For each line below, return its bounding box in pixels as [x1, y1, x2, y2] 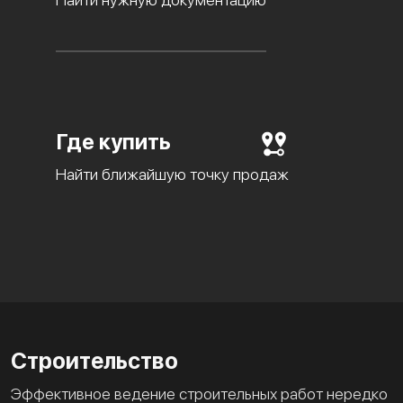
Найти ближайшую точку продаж [56, 165, 289, 184]
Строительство [11, 347, 178, 375]
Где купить [56, 129, 171, 156]
